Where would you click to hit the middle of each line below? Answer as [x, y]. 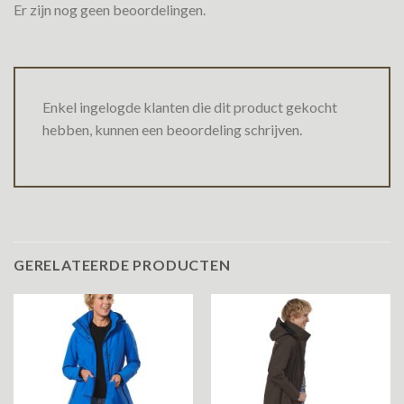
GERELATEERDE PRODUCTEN [122, 265]
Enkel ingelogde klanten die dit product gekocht [190, 106]
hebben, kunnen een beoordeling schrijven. [172, 129]
